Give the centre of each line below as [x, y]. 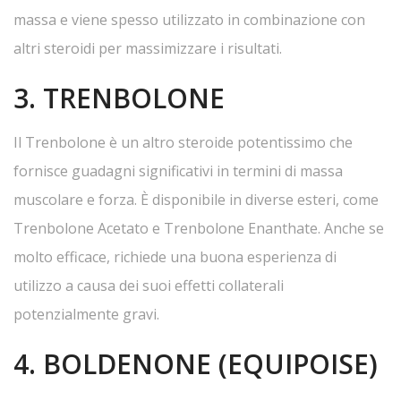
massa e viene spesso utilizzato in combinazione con [189, 20]
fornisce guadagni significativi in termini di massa [178, 171]
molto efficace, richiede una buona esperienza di [175, 257]
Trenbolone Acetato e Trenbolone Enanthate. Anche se [199, 228]
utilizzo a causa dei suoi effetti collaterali [149, 286]
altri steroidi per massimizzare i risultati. [148, 48]
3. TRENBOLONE [119, 98]
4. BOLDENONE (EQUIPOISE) [196, 364]
